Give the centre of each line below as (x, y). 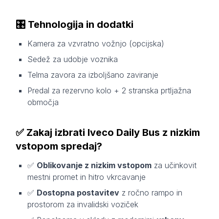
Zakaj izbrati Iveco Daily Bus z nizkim (113, 132)
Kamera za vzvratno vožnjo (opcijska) (96, 43)
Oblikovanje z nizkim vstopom (94, 165)
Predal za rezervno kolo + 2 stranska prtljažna (109, 90)
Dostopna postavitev (78, 192)
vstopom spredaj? (59, 146)
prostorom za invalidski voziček (83, 204)
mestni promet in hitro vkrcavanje (87, 177)
